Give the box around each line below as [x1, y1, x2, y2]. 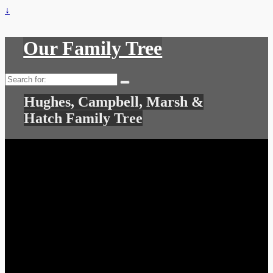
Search [4, 72, 30, 83]
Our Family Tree [23, 37, 163, 60]
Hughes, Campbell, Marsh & [24, 93, 204, 110]
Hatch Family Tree [24, 110, 143, 126]
